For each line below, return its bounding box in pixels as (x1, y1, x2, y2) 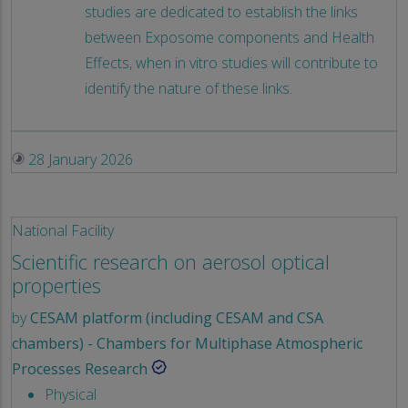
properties (12, 272, 101, 300)
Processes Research (12, 359, 148, 380)
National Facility (12, 220, 114, 241)
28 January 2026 (25, 149, 133, 170)
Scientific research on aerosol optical (12, 249, 330, 276)
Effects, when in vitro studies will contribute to (85, 53, 378, 74)
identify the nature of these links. (85, 78, 292, 99)
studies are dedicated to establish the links (85, 2, 358, 23)
